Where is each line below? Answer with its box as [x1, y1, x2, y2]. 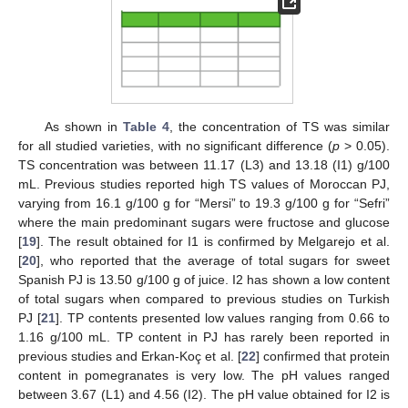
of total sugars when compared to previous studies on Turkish [18, 291, 390, 306]
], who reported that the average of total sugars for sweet [36, 252, 390, 268]
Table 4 [122, 118, 169, 134]
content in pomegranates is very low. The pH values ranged [18, 367, 390, 382]
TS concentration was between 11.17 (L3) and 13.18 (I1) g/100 [18, 157, 390, 172]
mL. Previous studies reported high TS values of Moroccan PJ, [18, 176, 390, 191]
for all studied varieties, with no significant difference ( [18, 138, 333, 153]
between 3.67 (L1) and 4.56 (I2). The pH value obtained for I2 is [18, 386, 390, 402]
